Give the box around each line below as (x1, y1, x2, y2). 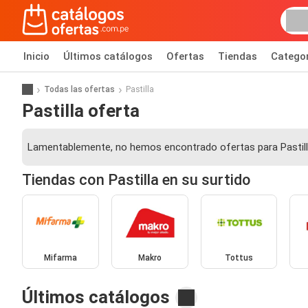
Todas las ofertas (44, 84, 115, 94)
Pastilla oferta (22, 100, 140, 121)
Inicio (23, 50, 49, 63)
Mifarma (43, 252, 77, 263)
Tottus (224, 252, 253, 263)
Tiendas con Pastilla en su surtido (22, 171, 251, 188)
